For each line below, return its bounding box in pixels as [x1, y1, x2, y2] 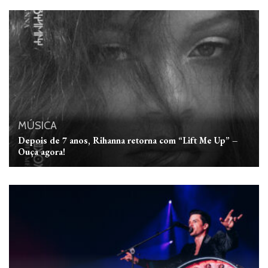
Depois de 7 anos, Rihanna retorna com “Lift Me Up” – [18, 134, 237, 146]
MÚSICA [18, 118, 57, 132]
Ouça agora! [18, 145, 65, 157]
